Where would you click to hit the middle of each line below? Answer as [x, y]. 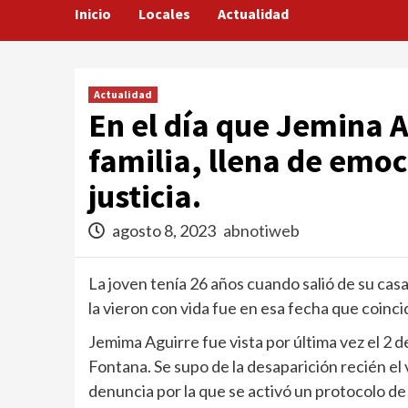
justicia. [145, 196]
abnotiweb [261, 230]
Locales [164, 14]
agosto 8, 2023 [164, 230]
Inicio [93, 14]
